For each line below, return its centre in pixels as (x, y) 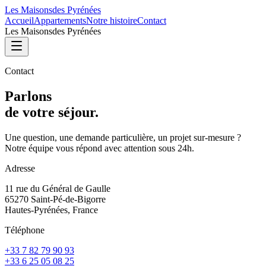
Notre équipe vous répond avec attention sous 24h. (99, 148)
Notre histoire (112, 20)
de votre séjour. (52, 112)
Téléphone (25, 230)
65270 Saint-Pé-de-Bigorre (55, 199)
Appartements (60, 20)
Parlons (28, 96)
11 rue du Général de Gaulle (58, 188)
